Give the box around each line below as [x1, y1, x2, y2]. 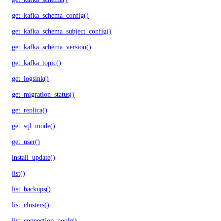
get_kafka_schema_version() [12, 43, 91, 51]
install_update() [12, 153, 55, 161]
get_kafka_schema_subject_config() [12, 27, 111, 35]
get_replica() [12, 106, 47, 114]
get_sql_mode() [12, 122, 55, 130]
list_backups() [12, 185, 51, 193]
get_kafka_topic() [12, 59, 61, 67]
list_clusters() [12, 201, 49, 209]
